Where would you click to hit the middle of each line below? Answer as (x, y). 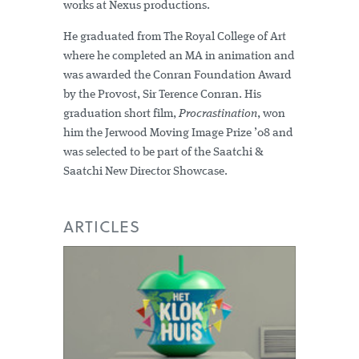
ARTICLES (102, 226)
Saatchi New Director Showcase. (145, 172)
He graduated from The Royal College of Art (175, 38)
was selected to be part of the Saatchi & (163, 153)
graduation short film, (121, 115)
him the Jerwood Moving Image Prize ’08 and (178, 134)
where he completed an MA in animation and (179, 57)
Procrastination (218, 115)
